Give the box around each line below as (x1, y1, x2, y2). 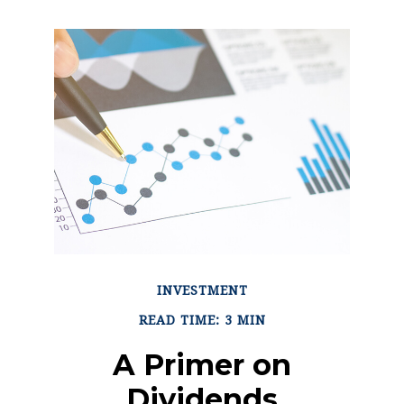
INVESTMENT (156, 282, 248, 298)
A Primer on (113, 346, 291, 382)
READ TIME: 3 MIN (138, 312, 266, 327)
